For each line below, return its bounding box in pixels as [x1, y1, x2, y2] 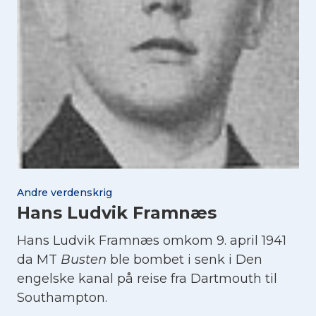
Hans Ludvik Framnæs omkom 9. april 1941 [17, 233, 286, 249]
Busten [61, 252, 107, 268]
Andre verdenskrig [17, 186, 112, 200]
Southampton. [17, 290, 107, 306]
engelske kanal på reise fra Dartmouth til [17, 271, 277, 287]
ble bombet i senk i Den [107, 252, 262, 268]
